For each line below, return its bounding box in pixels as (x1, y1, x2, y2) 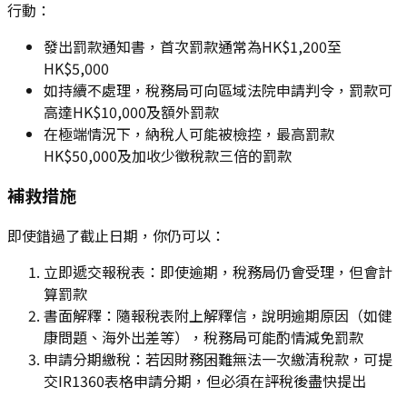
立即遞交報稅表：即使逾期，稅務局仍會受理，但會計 (44, 260, 392, 283)
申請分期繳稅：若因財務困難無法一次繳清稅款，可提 (44, 347, 392, 370)
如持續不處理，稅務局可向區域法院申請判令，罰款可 (44, 78, 392, 101)
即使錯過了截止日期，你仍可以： (7, 223, 225, 246)
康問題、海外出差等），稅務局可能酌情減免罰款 (44, 325, 363, 348)
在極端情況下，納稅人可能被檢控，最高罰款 (44, 122, 334, 144)
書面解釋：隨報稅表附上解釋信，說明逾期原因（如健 (44, 303, 392, 326)
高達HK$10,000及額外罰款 (44, 100, 219, 123)
